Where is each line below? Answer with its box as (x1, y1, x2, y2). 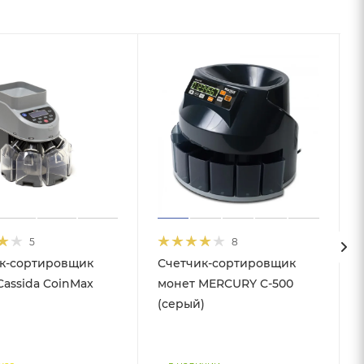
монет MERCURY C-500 (157, 276, 293, 292)
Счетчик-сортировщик (157, 256, 296, 271)
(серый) (157, 297, 205, 312)
